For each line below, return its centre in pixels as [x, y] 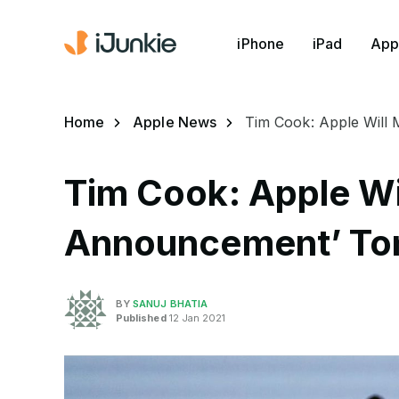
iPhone [261, 43]
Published [141, 318]
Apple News [175, 122]
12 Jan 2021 [196, 318]
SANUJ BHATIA [171, 303]
